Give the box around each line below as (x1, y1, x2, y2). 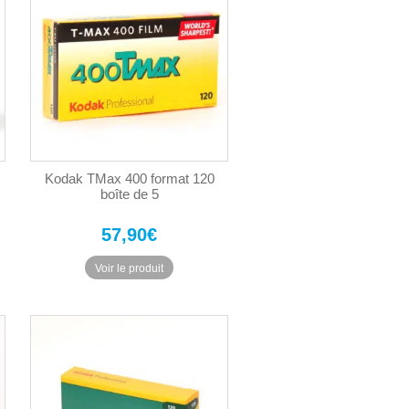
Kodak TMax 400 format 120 (44, 171, 215, 187)
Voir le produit (95, 261, 164, 275)
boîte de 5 (100, 186, 159, 203)
